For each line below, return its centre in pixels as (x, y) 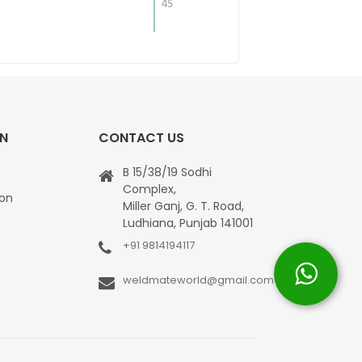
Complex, (149, 189)
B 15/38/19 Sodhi (167, 173)
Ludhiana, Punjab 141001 (187, 223)
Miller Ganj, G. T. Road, (183, 206)
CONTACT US (141, 138)
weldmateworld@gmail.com (198, 280)
